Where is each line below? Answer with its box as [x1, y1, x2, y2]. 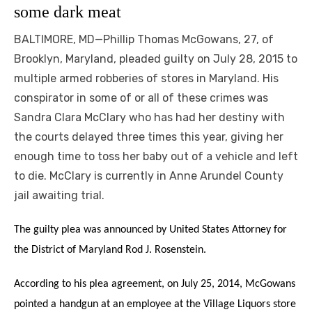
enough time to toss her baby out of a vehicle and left [14, 150, 298, 164]
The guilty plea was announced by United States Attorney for [14, 224, 287, 236]
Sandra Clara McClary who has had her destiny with [14, 111, 285, 125]
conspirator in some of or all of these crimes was [14, 91, 268, 105]
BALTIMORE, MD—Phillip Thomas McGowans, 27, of [14, 33, 274, 47]
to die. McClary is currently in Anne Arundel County [14, 169, 283, 183]
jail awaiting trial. [14, 189, 104, 203]
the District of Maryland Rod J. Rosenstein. [14, 244, 206, 256]
